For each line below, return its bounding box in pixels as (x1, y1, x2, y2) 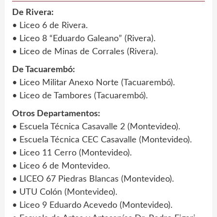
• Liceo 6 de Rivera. (12, 21, 88, 30)
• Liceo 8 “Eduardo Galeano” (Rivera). (12, 34, 155, 43)
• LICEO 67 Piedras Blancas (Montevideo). (12, 174, 174, 184)
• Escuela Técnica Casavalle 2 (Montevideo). (12, 122, 180, 131)
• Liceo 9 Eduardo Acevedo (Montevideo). (12, 201, 172, 210)
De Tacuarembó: (12, 65, 75, 74)
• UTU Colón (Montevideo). (12, 187, 117, 197)
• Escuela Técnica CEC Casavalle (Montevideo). (12, 135, 192, 144)
